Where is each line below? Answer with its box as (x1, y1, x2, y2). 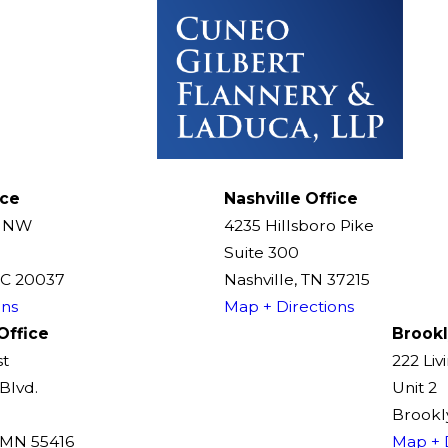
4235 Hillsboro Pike (224, 215, 374, 235)
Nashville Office (224, 188, 358, 208)
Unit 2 (392, 377, 437, 397)
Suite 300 (224, 242, 299, 262)
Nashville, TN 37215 (224, 269, 370, 289)
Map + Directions (224, 296, 354, 316)
